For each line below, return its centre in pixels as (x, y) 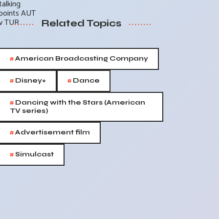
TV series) (29, 111)
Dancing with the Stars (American (79, 102)
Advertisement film (52, 132)
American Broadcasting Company (81, 58)
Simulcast (34, 154)
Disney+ (30, 80)
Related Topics (81, 23)
